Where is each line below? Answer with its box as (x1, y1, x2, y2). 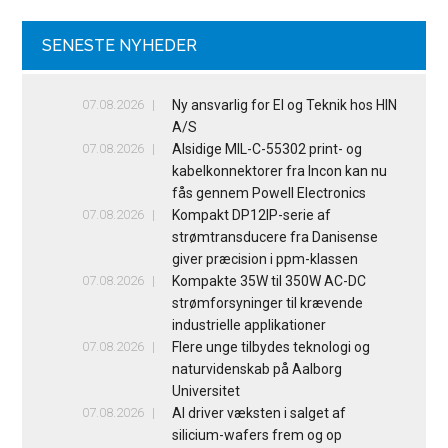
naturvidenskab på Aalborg (171, 360, 342, 377)
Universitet (171, 382, 240, 399)
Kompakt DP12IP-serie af (171, 206, 331, 223)
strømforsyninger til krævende (171, 294, 363, 311)
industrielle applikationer (171, 316, 326, 333)
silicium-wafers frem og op (171, 426, 342, 443)
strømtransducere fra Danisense (171, 228, 378, 245)
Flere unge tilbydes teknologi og (171, 338, 370, 355)
